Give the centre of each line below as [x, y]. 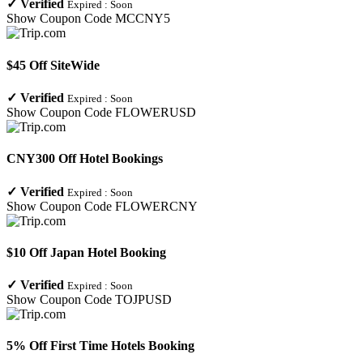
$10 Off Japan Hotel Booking [86, 252]
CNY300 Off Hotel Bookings [85, 159]
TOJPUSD [143, 300]
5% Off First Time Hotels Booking [100, 346]
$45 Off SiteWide [53, 65]
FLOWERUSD [156, 112]
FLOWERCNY [156, 206]
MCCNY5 [143, 19]
